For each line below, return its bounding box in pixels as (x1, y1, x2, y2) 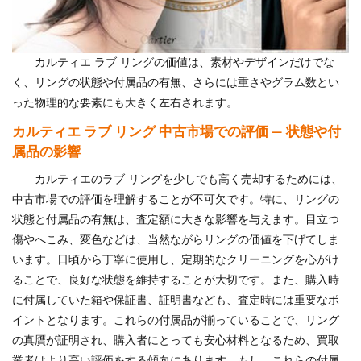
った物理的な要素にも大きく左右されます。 (12, 97, 238, 109)
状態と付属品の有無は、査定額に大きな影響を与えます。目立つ (12, 214, 339, 226)
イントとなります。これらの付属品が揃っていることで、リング (12, 314, 339, 326)
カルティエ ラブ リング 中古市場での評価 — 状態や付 (12, 124, 341, 139)
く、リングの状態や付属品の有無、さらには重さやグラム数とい (12, 77, 339, 89)
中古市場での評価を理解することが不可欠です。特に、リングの (12, 193, 339, 205)
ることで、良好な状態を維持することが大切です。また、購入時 (12, 274, 339, 286)
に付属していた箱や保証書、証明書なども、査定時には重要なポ (12, 294, 339, 306)
